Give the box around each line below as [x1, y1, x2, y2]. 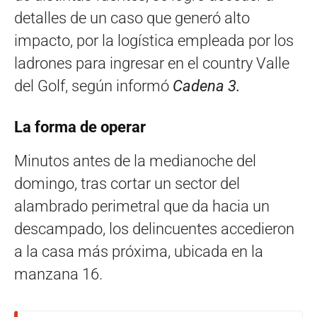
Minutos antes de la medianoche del [14, 152, 256, 171]
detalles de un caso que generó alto [14, 9, 250, 28]
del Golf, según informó [14, 77, 173, 96]
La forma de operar [14, 118, 146, 137]
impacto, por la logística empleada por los [14, 32, 294, 50]
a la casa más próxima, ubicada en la [14, 243, 263, 261]
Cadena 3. [173, 77, 241, 96]
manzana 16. [14, 265, 103, 284]
